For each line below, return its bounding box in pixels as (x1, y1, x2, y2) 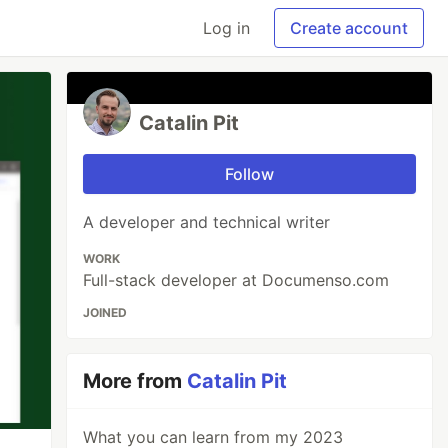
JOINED (83, 305, 128, 320)
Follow (225, 164, 275, 184)
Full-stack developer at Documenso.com (83, 270, 390, 290)
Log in (203, 18, 250, 38)
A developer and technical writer (83, 212, 331, 232)
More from (83, 369, 188, 393)
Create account (290, 18, 408, 38)
